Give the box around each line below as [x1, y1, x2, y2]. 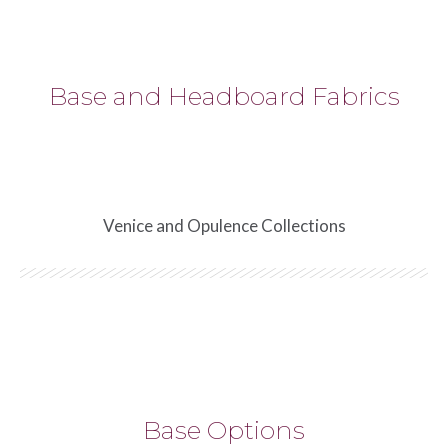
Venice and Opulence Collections [102, 215, 346, 237]
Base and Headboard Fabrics [48, 81, 400, 112]
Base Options [143, 415, 305, 446]
